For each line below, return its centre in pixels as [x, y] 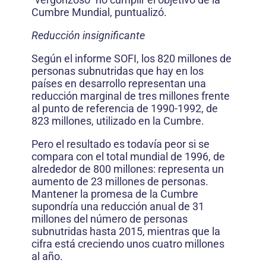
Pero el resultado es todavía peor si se [121, 144]
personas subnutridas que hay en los [118, 71]
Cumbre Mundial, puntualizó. [99, 12]
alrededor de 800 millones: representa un [128, 169]
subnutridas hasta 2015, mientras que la [126, 231]
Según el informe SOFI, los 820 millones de [132, 58]
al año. [47, 256]
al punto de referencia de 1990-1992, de [125, 108]
